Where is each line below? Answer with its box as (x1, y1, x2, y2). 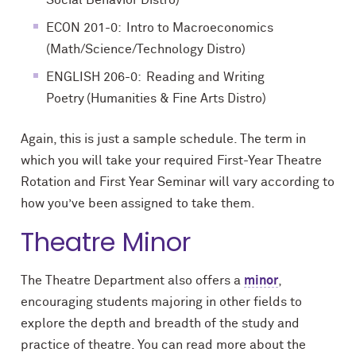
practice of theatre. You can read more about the (21, 339, 306, 351)
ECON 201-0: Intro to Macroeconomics (46, 21, 273, 34)
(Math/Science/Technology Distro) (46, 43, 246, 56)
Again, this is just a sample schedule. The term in (21, 133, 306, 145)
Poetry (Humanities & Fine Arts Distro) (46, 92, 266, 105)
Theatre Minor (21, 224, 191, 260)
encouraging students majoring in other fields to (21, 296, 302, 308)
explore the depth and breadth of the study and (21, 317, 300, 330)
